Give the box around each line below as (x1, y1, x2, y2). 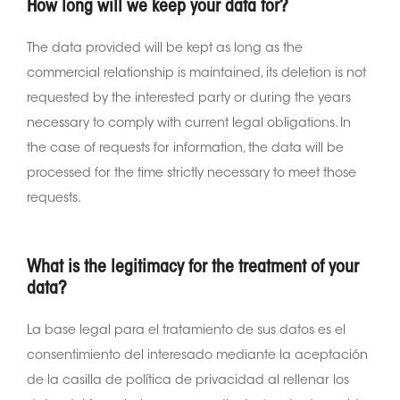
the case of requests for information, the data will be (27, 142, 344, 155)
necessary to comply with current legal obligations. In (27, 117, 351, 130)
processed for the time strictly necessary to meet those (27, 167, 356, 180)
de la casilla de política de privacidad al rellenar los (27, 374, 349, 387)
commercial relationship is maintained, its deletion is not (27, 67, 366, 80)
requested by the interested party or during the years (27, 92, 351, 105)
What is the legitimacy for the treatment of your (27, 258, 359, 277)
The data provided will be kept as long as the (27, 42, 303, 55)
